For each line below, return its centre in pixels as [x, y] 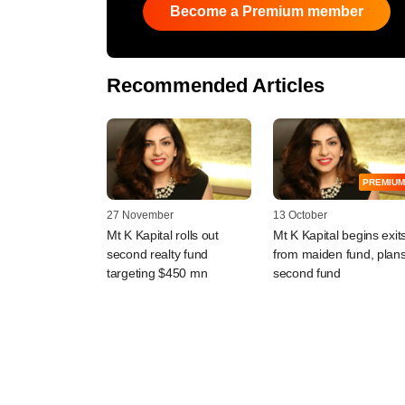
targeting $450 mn [157, 273]
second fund [307, 273]
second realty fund [157, 254]
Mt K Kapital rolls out [163, 235]
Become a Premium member [267, 11]
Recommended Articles [216, 85]
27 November [140, 215]
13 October [300, 215]
